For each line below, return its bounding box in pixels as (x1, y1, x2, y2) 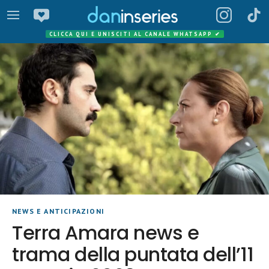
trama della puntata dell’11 (12, 241, 254, 268)
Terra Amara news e (12, 219, 199, 246)
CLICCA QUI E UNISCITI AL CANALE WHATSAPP (49, 31, 215, 37)
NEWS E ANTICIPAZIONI (12, 207, 104, 216)
